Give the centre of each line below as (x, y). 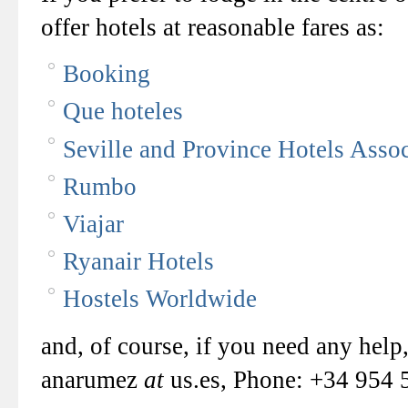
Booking (107, 74)
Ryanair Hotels (138, 262)
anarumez (92, 379)
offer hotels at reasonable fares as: (213, 27)
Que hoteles (123, 112)
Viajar (93, 224)
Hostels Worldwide (160, 299)
